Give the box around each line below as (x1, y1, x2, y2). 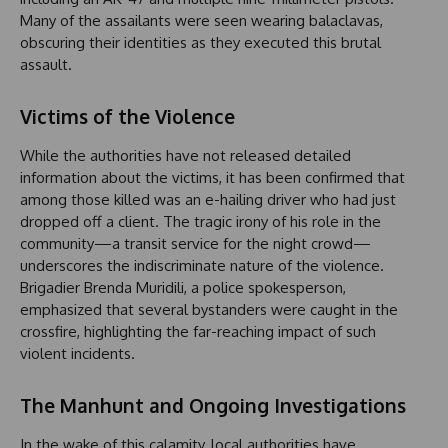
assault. (20, 54, 72, 74)
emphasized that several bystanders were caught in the (20, 299, 398, 319)
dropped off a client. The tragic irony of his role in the (20, 211, 381, 231)
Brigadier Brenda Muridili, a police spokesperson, (20, 277, 346, 297)
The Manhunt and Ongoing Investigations (20, 392, 406, 417)
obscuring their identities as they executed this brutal (20, 32, 381, 52)
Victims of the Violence (20, 103, 235, 128)
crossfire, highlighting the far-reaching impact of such (20, 321, 376, 341)
